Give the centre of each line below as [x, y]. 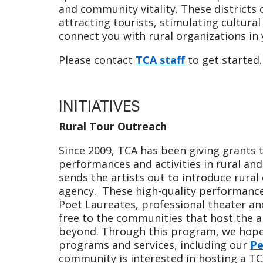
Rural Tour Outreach [113, 126]
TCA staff [160, 60]
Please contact [97, 60]
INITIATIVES [99, 106]
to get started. [223, 60]
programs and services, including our [154, 245]
